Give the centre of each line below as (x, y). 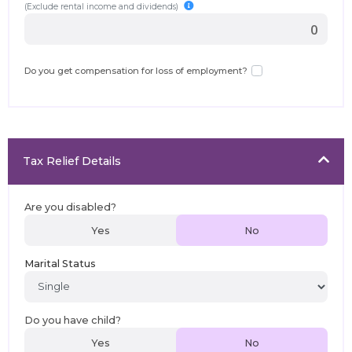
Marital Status (60, 263)
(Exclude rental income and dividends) (102, 7)
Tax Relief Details (72, 161)
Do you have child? (73, 320)
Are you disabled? (71, 207)
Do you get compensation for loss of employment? (136, 71)
